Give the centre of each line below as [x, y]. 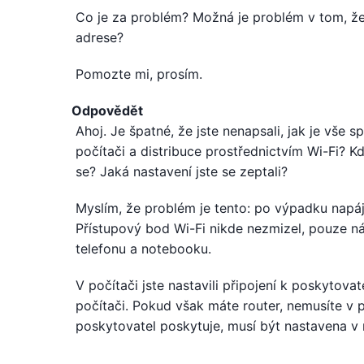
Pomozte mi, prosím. [139, 74]
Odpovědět [107, 110]
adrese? [100, 37]
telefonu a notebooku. [143, 249]
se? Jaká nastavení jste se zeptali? [182, 171]
